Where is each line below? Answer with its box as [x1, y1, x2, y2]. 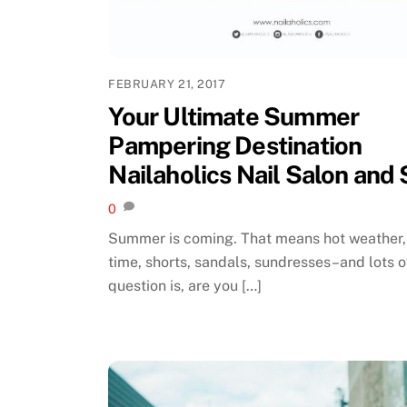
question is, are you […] [108, 277, 263, 294]
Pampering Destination [108, 130, 362, 160]
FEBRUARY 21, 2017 [108, 77, 226, 92]
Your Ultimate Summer [108, 101, 360, 131]
